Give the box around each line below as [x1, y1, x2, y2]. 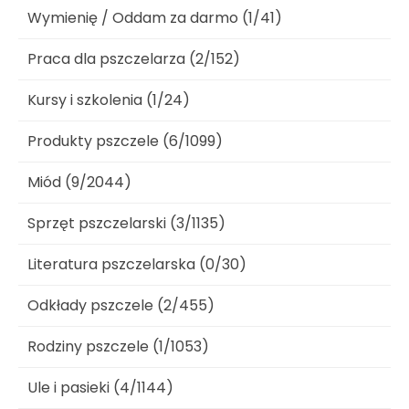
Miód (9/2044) [27, 172, 131, 194]
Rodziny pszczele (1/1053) [27, 336, 209, 358]
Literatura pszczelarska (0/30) [27, 254, 246, 276]
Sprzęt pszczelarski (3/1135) [27, 213, 225, 235]
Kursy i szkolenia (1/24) [27, 89, 190, 111]
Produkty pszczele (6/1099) [27, 131, 223, 152]
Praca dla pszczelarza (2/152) [27, 48, 240, 70]
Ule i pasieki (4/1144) [27, 377, 173, 399]
